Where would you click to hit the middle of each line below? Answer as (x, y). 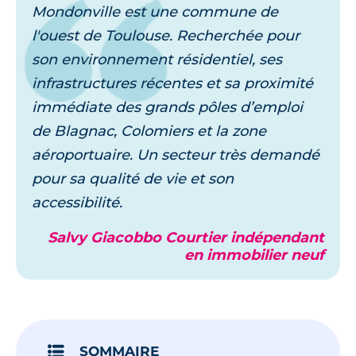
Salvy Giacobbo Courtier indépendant (186, 238)
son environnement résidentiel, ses (157, 60)
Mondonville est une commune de (155, 12)
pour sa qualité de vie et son (133, 179)
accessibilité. (77, 203)
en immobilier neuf (254, 255)
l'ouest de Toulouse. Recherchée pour (166, 36)
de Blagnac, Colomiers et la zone (149, 132)
